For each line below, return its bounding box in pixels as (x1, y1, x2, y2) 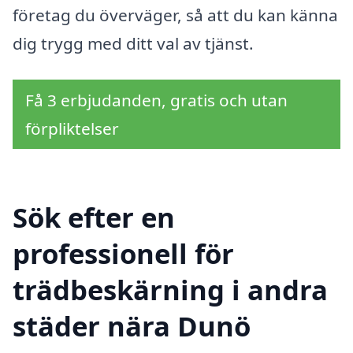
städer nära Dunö (13, 307, 251, 345)
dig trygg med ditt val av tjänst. (13, 32, 254, 54)
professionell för (13, 235, 234, 273)
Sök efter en (13, 199, 175, 236)
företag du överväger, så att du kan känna (13, 4, 338, 26)
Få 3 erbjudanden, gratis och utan (25, 88, 288, 111)
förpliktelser (25, 117, 119, 139)
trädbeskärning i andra (13, 271, 328, 309)
